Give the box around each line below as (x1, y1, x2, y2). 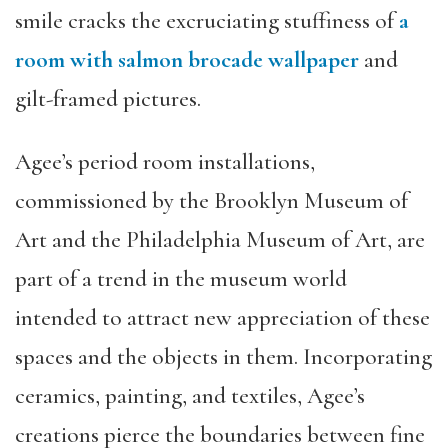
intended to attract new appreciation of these (15, 303, 430, 332)
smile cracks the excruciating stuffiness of (15, 6, 399, 35)
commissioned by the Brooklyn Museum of (15, 186, 408, 215)
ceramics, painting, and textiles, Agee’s (15, 381, 365, 410)
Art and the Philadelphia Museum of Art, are (15, 225, 425, 254)
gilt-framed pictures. (15, 84, 201, 113)
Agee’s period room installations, (15, 147, 315, 176)
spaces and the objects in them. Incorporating (15, 342, 432, 371)
